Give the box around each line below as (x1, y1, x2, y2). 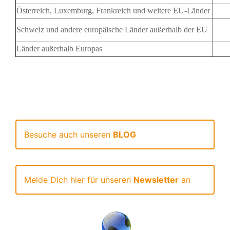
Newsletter (133, 174, 179, 185)
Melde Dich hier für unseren (24, 174, 133, 185)
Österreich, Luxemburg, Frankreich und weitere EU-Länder (16, 6, 210, 15)
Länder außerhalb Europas (16, 44, 102, 53)
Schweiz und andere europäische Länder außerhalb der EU (16, 25, 207, 34)
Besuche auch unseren (24, 129, 113, 140)
